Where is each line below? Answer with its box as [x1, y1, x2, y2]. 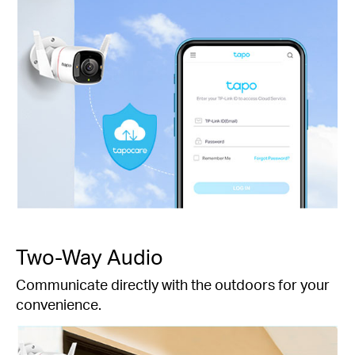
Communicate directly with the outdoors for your [16, 274, 330, 293]
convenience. [16, 294, 101, 313]
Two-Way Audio [16, 243, 163, 270]
